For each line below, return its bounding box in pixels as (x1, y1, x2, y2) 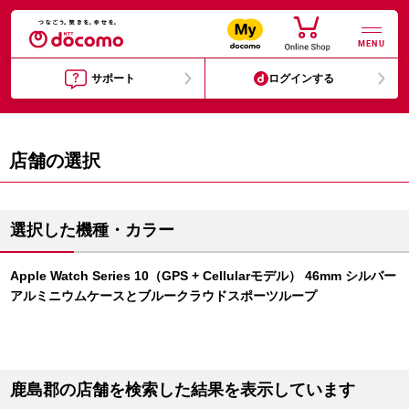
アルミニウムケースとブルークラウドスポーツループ (10, 288, 317, 303)
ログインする (268, 72, 335, 85)
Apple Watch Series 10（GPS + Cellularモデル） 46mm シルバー (10, 268, 396, 283)
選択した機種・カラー (10, 221, 174, 239)
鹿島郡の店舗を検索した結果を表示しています (10, 381, 355, 399)
